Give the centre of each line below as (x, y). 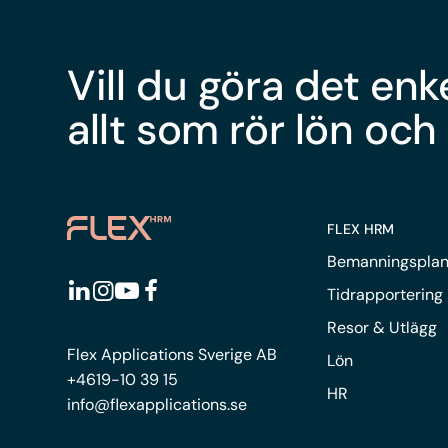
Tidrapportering (385, 294)
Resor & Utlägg (382, 327)
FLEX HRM (361, 228)
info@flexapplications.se (157, 405)
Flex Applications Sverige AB (172, 355)
